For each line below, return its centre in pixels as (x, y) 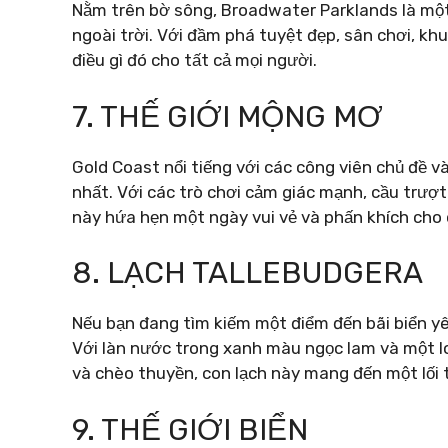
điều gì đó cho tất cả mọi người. (194, 60)
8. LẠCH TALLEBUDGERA (247, 273)
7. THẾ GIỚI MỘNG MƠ (227, 116)
